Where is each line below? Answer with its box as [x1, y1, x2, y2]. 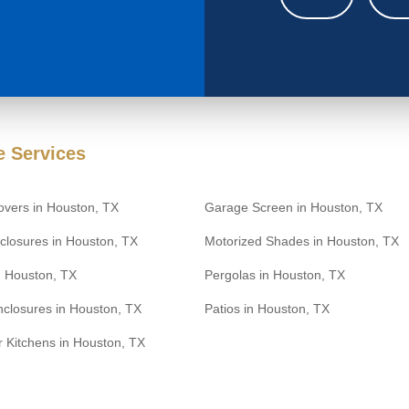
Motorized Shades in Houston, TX [204, 235, 399, 248]
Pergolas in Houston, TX [204, 268, 345, 282]
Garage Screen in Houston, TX [204, 201, 383, 215]
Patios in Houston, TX [204, 302, 330, 316]
